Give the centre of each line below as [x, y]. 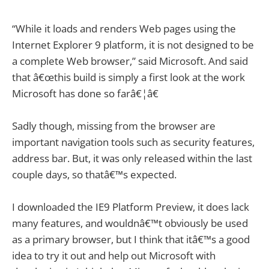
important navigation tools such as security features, [133, 142]
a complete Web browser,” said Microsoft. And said [130, 61]
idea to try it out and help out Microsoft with [114, 256]
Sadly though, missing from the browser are [114, 125]
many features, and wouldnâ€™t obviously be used [130, 223]
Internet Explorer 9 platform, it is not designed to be [133, 44]
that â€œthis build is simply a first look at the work [128, 77]
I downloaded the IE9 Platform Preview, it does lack [131, 207]
